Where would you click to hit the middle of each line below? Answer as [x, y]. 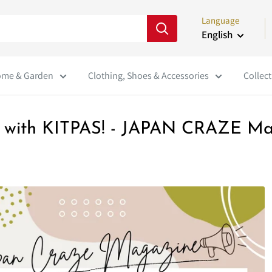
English [217, 35]
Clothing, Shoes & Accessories [148, 76]
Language [220, 20]
